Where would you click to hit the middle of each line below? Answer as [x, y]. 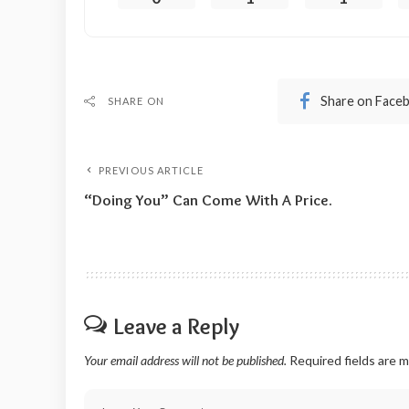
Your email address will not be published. [185, 360]
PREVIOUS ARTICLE [152, 170]
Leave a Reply [176, 325]
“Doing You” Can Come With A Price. [208, 199]
